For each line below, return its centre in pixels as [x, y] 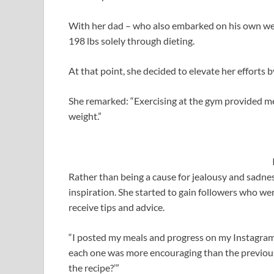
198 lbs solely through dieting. [131, 40]
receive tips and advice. [117, 207]
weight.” [85, 116]
